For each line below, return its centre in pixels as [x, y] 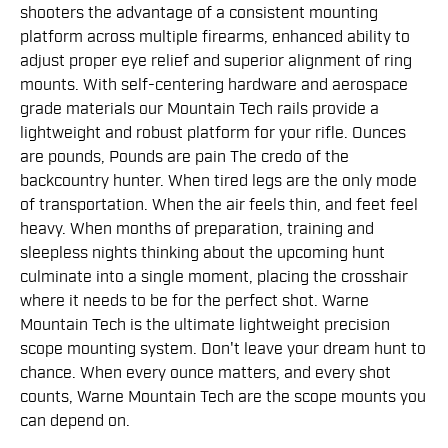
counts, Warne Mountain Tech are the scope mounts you [223, 397]
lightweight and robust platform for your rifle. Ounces [213, 133]
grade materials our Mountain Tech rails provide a [199, 109]
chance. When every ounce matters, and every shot [205, 373]
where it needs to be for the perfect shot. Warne [194, 301]
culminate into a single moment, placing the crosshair [214, 277]
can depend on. [75, 421]
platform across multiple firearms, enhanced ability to [215, 37]
